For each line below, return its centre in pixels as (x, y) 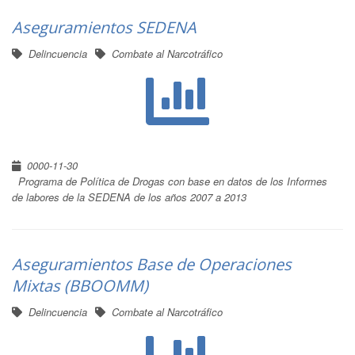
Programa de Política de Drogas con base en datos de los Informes (173, 181)
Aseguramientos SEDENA (104, 27)
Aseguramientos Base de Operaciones (152, 264)
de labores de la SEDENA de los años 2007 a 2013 (129, 197)
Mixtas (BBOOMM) (80, 286)
